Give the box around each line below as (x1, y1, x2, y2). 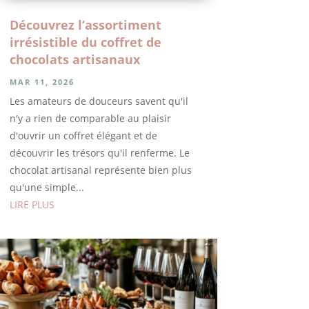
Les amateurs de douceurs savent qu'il (9, 94, 188, 108)
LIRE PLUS (9, 197, 54, 211)
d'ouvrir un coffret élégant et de (9, 128, 157, 142)
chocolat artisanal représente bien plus (9, 163, 192, 177)
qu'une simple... (9, 180, 84, 194)
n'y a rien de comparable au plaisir (9, 111, 171, 125)
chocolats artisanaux (9, 50, 140, 68)
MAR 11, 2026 (9, 76, 74, 87)
